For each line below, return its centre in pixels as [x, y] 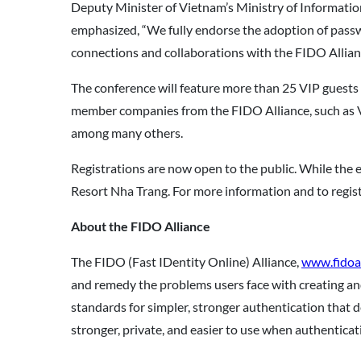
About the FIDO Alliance [142, 226]
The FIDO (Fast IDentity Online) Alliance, [186, 261]
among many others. [127, 133]
